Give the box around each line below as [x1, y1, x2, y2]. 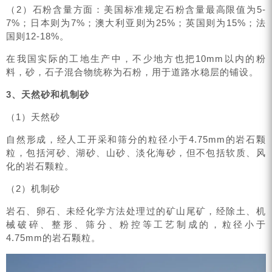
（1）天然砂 [6, 111, 61, 122]
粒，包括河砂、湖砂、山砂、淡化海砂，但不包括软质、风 [6, 147, 266, 158]
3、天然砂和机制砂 [6, 89, 90, 100]
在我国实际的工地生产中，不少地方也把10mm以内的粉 [6, 53, 266, 64]
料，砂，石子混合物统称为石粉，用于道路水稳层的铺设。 [6, 66, 259, 77]
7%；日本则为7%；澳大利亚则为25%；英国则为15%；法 [6, 17, 266, 28]
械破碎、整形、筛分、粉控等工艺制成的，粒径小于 [6, 219, 266, 229]
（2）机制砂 [6, 183, 61, 194]
